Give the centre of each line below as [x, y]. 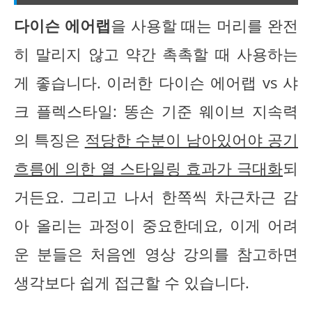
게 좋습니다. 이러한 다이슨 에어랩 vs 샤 [156, 83]
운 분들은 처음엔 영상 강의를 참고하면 [156, 254]
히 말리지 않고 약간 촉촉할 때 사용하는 [156, 54]
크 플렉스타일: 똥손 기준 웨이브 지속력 [156, 111]
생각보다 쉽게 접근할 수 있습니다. [132, 283]
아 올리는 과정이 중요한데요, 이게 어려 [156, 226]
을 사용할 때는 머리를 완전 [204, 26]
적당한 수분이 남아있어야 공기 [192, 140]
